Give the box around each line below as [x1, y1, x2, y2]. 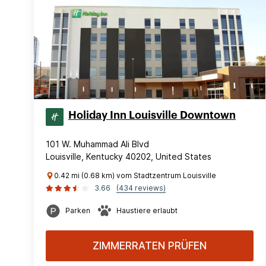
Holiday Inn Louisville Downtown [68, 110, 236, 121]
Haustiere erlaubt [116, 206, 178, 215]
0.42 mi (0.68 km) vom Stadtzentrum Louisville [54, 171, 216, 180]
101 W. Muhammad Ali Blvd [46, 139, 149, 149]
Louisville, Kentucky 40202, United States [46, 151, 211, 161]
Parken [65, 206, 90, 215]
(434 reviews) [116, 183, 166, 192]
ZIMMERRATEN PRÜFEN [93, 240, 207, 252]
